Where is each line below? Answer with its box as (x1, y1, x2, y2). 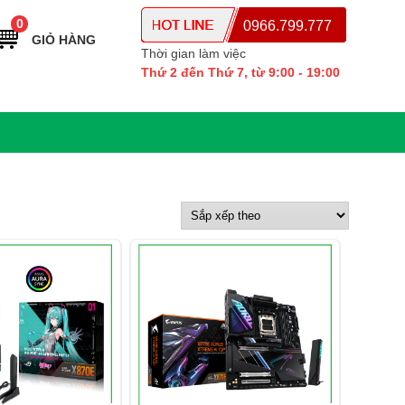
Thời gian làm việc (141, 46, 246, 61)
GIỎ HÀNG (32, 33, 96, 47)
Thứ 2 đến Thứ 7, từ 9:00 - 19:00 (141, 65, 340, 80)
